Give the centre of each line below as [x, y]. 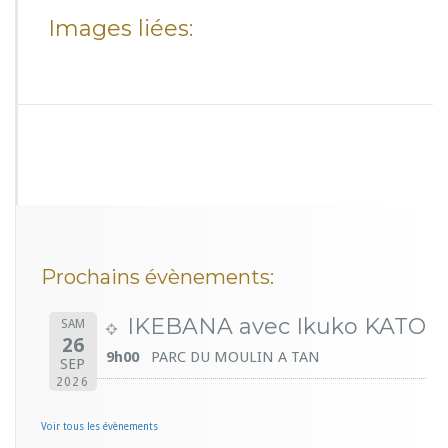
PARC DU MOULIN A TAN [235, 357]
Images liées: [120, 29]
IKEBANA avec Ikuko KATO [276, 327]
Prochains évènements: [157, 277]
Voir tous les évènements [99, 426]
